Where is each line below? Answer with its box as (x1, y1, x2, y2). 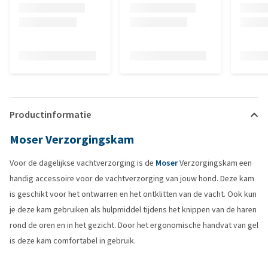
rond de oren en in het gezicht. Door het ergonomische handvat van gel (10, 220, 258, 231)
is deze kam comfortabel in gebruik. (10, 235, 136, 246)
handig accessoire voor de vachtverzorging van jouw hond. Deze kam (10, 173, 254, 184)
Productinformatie (10, 108, 91, 121)
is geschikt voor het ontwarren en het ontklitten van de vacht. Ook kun (10, 188, 257, 200)
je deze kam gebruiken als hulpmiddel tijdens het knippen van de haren (10, 204, 257, 215)
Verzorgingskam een (178, 157, 252, 169)
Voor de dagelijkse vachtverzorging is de (10, 157, 156, 169)
